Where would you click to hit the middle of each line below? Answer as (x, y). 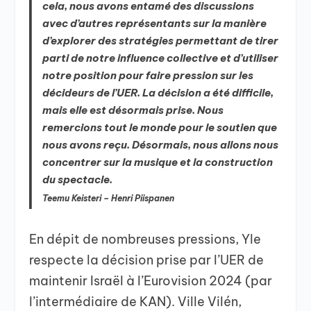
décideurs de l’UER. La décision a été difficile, (158, 93)
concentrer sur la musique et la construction (158, 162)
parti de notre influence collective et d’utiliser (161, 58)
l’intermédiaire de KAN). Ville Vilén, (136, 301)
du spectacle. (78, 180)
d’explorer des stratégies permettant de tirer (161, 41)
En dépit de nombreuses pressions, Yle (145, 239)
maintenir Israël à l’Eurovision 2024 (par (151, 280)
